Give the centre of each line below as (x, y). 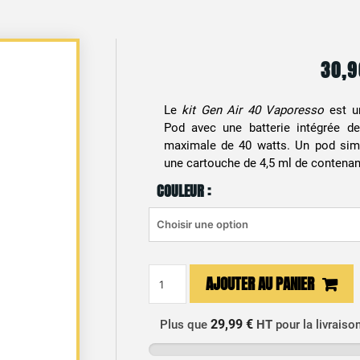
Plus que (186, 325)
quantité (168, 272)
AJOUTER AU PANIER (260, 284)
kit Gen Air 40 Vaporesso (253, 110)
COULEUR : (183, 191)
